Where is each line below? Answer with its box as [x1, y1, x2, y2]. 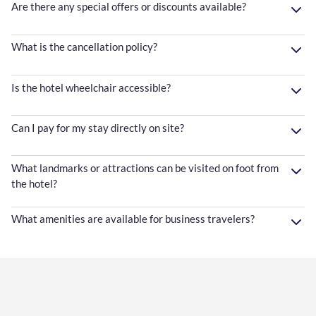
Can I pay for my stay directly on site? [11, 121, 184, 134]
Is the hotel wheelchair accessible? [11, 80, 171, 94]
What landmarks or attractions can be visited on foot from [11, 161, 279, 174]
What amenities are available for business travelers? [11, 212, 255, 226]
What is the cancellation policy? [11, 40, 157, 54]
